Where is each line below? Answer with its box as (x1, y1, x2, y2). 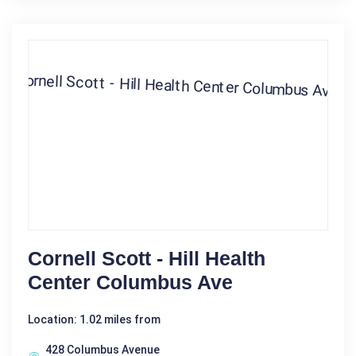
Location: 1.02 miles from (28, 313, 161, 327)
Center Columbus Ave (28, 271, 233, 294)
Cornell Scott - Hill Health (28, 247, 265, 270)
